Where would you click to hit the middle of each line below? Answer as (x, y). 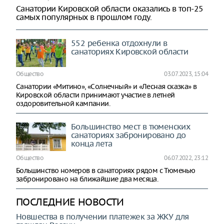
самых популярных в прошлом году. (84, 17)
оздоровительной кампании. (63, 104)
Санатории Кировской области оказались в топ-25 (110, 8)
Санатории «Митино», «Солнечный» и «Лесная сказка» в (106, 87)
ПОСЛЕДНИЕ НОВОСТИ (70, 202)
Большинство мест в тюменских (131, 127)
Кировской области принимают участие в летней (95, 95)
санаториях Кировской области (130, 51)
